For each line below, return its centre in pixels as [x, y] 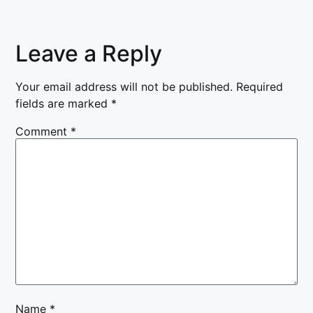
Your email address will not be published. [124, 86]
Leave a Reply [89, 53]
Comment [43, 131]
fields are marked [64, 103]
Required [260, 86]
